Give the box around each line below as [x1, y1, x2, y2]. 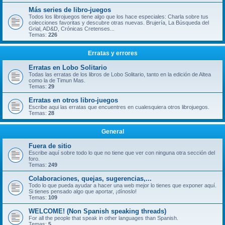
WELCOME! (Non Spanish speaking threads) [29, 207, 166, 215]
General [101, 128, 124, 135]
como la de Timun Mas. [29, 77, 85, 83]
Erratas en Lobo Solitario [29, 64, 107, 71]
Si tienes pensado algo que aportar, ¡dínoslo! [29, 188, 137, 194]
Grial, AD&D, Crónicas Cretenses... [29, 26, 115, 32]
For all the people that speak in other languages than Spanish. [29, 215, 178, 221]
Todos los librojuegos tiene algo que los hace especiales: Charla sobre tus [29, 14, 208, 20]
